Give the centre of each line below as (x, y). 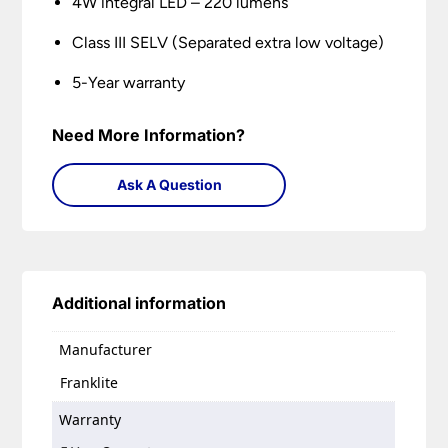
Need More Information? (149, 135)
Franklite (89, 382)
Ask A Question (169, 185)
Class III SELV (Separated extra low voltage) (228, 43)
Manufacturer (106, 350)
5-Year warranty (129, 83)
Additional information (139, 303)
